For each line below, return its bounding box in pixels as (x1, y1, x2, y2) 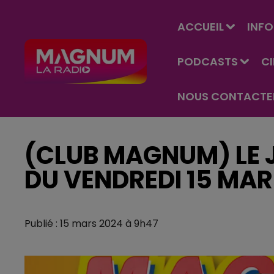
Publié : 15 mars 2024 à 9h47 (24, 217, 158, 231)
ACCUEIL (177, 19, 224, 34)
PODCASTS (177, 54, 238, 69)
